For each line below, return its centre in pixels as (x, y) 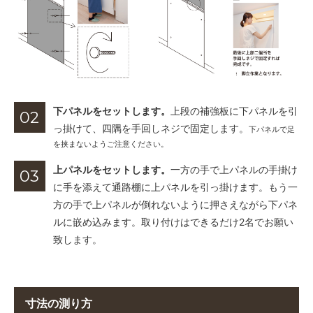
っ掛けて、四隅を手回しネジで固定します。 (151, 129)
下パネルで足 (272, 130)
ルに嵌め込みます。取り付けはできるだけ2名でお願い (173, 222)
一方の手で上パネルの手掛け (234, 170)
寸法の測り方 (59, 303)
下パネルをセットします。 (112, 111)
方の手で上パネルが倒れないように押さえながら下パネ (175, 205)
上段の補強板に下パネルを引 (234, 111)
